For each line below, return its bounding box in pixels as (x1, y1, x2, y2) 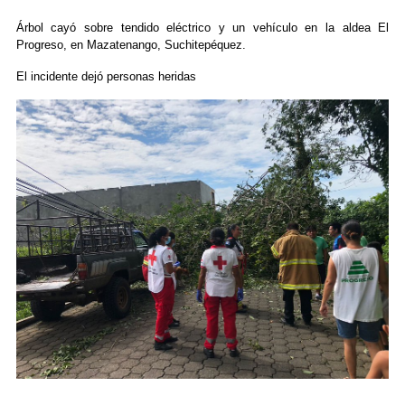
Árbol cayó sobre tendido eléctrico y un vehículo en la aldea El (15, 21, 390, 35)
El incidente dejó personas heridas (15, 70, 196, 84)
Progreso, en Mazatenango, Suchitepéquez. (15, 38, 246, 52)
